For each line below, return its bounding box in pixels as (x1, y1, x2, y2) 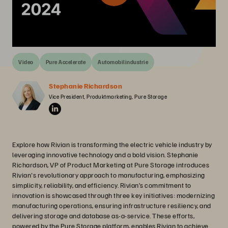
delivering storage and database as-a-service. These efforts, (12, 211, 194, 220)
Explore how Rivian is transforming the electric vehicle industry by (12, 140, 212, 149)
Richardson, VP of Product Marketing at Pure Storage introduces (12, 160, 209, 169)
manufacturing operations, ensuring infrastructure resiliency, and (12, 201, 211, 210)
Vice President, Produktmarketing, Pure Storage (49, 93, 167, 100)
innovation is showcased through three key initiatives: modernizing (12, 191, 215, 199)
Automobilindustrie (98, 59, 148, 65)
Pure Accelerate (45, 59, 85, 65)
